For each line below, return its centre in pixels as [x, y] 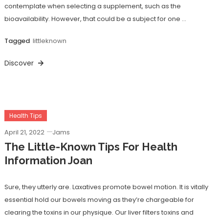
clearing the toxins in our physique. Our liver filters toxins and [99, 212]
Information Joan [48, 160]
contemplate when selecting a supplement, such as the [92, 6]
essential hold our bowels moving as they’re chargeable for [99, 200]
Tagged [18, 41]
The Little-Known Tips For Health [91, 147]
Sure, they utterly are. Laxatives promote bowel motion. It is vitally [106, 187]
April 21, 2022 [24, 132]
